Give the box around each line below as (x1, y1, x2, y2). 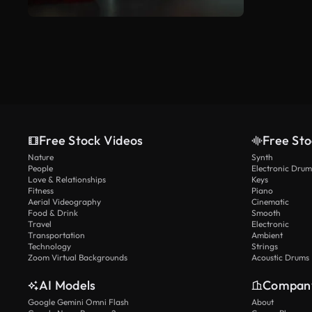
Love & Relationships (28, 173, 106, 185)
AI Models (39, 276, 96, 293)
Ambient (251, 229, 283, 240)
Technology (28, 240, 71, 251)
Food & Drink (28, 207, 78, 218)
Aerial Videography (28, 196, 101, 207)
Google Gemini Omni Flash (28, 296, 129, 307)
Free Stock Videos (39, 132, 143, 148)
